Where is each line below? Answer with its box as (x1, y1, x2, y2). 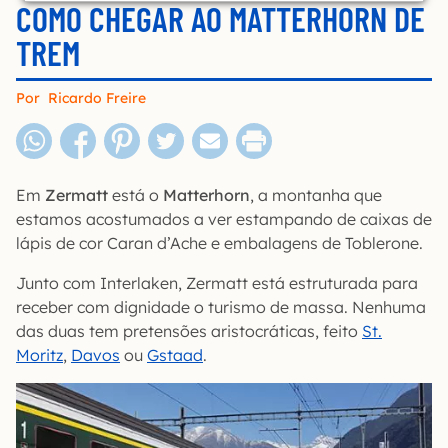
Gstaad (147, 345, 203, 365)
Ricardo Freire (48, 89, 146, 107)
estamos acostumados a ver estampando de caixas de (16, 209, 432, 229)
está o (108, 185, 163, 205)
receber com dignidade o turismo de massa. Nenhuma (16, 297, 426, 317)
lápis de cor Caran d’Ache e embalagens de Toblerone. (16, 233, 423, 253)
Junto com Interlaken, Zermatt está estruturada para (16, 273, 418, 293)
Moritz (16, 345, 63, 365)
